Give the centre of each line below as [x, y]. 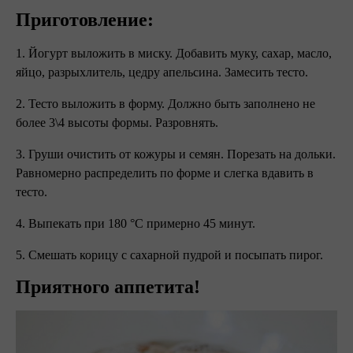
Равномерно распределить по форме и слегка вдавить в [165, 173]
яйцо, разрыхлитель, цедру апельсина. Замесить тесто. [163, 72]
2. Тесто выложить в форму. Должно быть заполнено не [165, 104]
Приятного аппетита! [108, 287]
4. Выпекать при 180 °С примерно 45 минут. [137, 223]
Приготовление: [85, 20]
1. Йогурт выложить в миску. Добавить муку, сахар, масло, [174, 53]
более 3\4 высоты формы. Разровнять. [119, 123]
